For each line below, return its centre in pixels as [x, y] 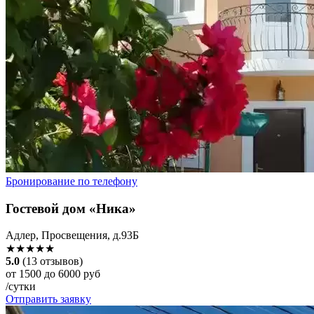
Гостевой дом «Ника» [71, 208]
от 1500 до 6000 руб [53, 274]
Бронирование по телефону [71, 181]
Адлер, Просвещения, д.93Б [72, 235]
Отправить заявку [48, 299]
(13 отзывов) [53, 261]
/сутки [21, 287]
